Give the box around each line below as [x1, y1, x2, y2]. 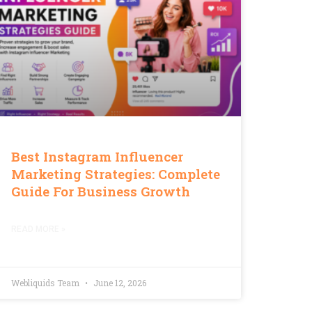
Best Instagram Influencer [11, 148, 183, 166]
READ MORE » [11, 224, 65, 235]
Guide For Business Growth [11, 182, 190, 201]
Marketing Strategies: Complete [11, 165, 220, 183]
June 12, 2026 [91, 277, 146, 289]
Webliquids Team [11, 277, 81, 289]
